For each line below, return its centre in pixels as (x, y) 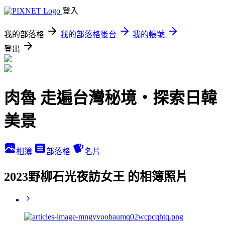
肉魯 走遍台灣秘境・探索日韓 (110, 98)
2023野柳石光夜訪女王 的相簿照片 (96, 177)
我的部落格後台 (88, 34)
